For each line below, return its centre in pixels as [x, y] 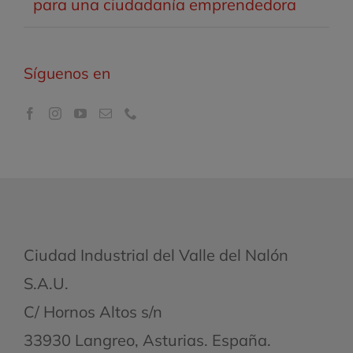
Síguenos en [67, 72]
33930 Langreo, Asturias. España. [147, 340]
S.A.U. [46, 283]
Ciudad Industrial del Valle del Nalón [156, 255]
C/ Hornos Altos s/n [93, 311]
